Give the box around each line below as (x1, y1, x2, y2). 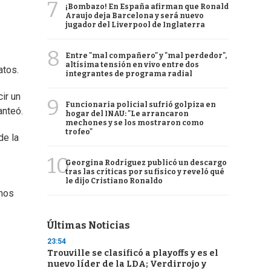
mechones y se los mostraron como (65, 119, 204, 127)
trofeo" (65, 128, 93, 136)
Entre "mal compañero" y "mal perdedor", (65, 51, 227, 60)
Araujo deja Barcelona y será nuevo (65, 11, 204, 20)
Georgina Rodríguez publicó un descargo (65, 158, 227, 167)
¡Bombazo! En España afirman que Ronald (65, 2, 229, 11)
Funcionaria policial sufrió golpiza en (65, 100, 216, 109)
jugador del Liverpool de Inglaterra (65, 21, 205, 29)
